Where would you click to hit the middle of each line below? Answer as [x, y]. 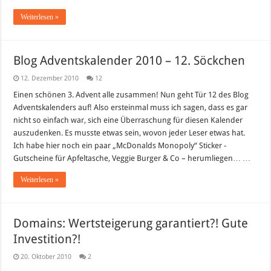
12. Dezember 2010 [50, 78]
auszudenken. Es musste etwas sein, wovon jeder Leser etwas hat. [129, 132]
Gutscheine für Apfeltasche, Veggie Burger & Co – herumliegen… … [132, 158]
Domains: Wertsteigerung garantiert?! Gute [131, 223]
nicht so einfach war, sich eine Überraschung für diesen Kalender [128, 120]
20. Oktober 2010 [46, 256]
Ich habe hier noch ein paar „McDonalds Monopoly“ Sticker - [120, 145]
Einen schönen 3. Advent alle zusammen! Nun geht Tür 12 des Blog [131, 94]
